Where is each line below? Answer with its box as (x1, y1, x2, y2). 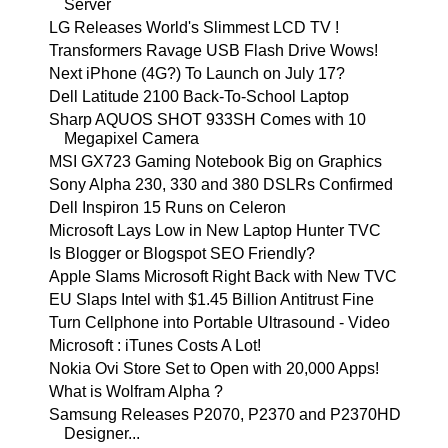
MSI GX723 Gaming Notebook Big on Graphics (48, 153, 382, 170)
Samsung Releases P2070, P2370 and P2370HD (48, 406, 401, 423)
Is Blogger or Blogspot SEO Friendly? (48, 245, 315, 262)
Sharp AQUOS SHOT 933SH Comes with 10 (48, 111, 366, 128)
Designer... (63, 425, 140, 442)
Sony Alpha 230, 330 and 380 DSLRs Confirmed (48, 176, 393, 193)
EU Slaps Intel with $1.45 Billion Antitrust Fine (48, 291, 374, 308)
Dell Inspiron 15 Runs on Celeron (48, 199, 286, 216)
